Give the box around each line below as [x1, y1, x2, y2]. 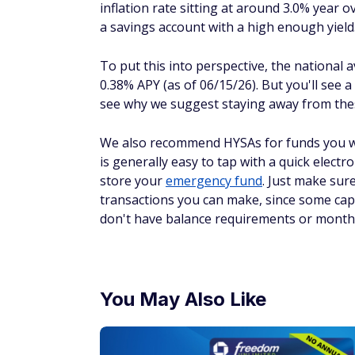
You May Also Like [100, 288, 266, 311]
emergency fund [166, 172, 262, 189]
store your [100, 172, 166, 189]
